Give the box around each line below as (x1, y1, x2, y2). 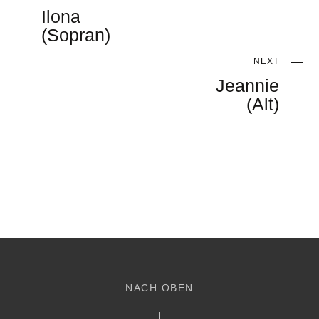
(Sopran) (41, 25, 111, 45)
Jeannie (215, 76, 279, 96)
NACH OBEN (125, 282, 194, 293)
